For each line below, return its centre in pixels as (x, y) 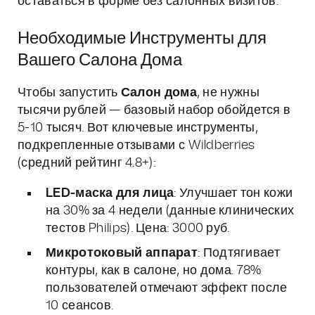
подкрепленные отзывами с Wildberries (136, 146)
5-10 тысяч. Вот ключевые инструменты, (138, 128)
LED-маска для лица (110, 193)
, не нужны (228, 93)
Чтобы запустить (69, 93)
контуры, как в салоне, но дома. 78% (154, 271)
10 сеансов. (80, 306)
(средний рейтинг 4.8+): (86, 163)
